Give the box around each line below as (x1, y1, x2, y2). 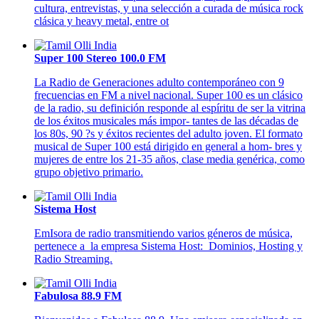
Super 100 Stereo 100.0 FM (34, 52, 166, 65)
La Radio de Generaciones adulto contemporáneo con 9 (34, 76, 284, 89)
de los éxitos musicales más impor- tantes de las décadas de (34, 115, 298, 127)
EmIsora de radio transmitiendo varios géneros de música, (34, 227, 293, 240)
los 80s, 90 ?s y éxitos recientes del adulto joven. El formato (34, 127, 303, 140)
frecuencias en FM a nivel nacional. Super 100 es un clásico (34, 89, 303, 102)
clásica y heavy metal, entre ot (34, 15, 169, 28)
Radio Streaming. (34, 253, 113, 266)
